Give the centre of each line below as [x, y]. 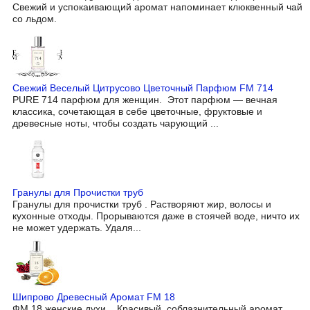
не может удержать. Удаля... [77, 228]
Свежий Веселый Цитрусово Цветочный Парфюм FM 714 [143, 88]
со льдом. [35, 18]
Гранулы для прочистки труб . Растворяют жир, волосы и [142, 204]
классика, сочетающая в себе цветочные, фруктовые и [137, 111]
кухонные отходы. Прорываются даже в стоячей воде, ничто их [156, 216]
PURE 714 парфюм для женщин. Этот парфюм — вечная [145, 99]
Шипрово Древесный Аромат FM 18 [94, 297]
